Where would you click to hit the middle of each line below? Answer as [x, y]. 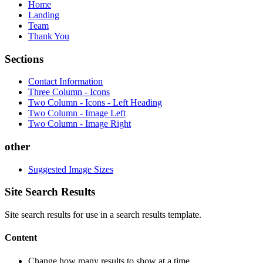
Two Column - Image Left [77, 113]
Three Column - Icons [69, 92]
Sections [24, 59]
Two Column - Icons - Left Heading [95, 103]
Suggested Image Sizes [71, 169]
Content [21, 238]
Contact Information [65, 82]
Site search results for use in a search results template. [103, 215]
